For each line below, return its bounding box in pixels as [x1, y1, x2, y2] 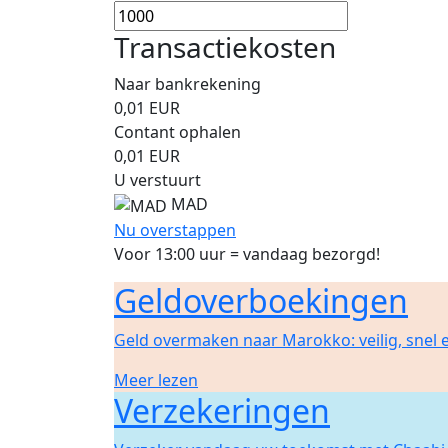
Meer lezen [114, 368, 198, 391]
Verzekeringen [114, 388, 330, 432]
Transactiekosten [114, 28, 336, 67]
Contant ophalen [114, 121, 241, 144]
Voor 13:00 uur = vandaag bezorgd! [114, 242, 380, 265]
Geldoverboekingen [114, 278, 408, 322]
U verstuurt [114, 169, 201, 192]
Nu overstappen [114, 218, 236, 241]
